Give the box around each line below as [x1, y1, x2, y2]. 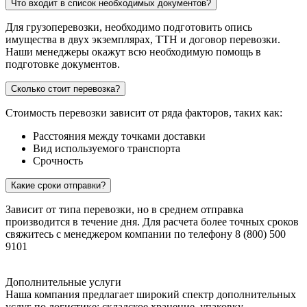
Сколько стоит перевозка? [11, 84, 120, 95]
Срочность [33, 155, 83, 167]
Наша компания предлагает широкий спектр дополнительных [5, 288, 296, 301]
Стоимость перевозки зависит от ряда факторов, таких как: [5, 107, 282, 119]
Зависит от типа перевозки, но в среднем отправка [5, 204, 243, 216]
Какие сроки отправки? [11, 180, 106, 191]
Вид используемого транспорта [33, 143, 180, 155]
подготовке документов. [5, 58, 120, 71]
